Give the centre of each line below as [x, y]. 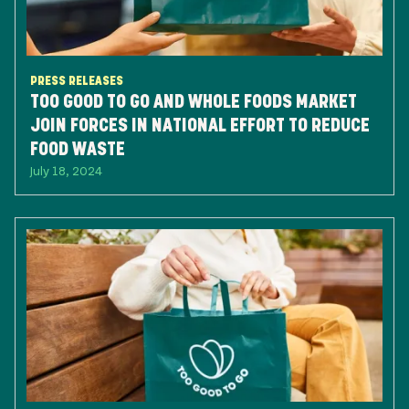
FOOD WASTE [78, 149]
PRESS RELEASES [77, 80]
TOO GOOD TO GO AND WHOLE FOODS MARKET [194, 101]
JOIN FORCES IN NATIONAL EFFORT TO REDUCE [200, 125]
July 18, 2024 [66, 170]
